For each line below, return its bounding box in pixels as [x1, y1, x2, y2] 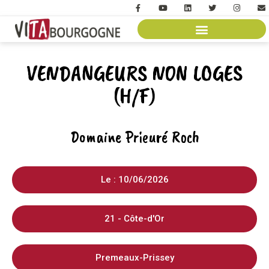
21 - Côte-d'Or [104, 213, 165, 225]
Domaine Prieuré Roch [70, 126, 199, 148]
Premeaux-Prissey [95, 252, 174, 264]
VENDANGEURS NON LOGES [26, 59, 243, 88]
